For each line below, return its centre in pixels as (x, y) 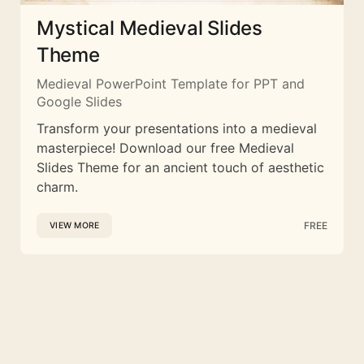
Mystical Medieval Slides (149, 28)
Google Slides (79, 102)
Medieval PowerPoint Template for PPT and (171, 84)
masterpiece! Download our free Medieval (165, 148)
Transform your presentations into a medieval (177, 129)
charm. (57, 187)
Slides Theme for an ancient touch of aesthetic (180, 168)
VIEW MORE (75, 226)
